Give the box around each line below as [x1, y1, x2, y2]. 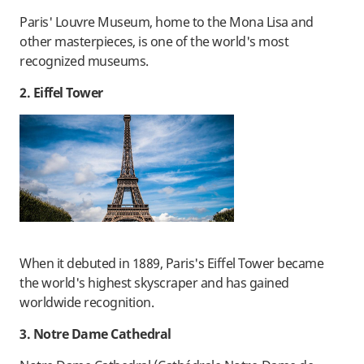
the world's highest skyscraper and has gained [19, 274, 289, 292]
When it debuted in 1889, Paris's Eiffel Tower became [19, 254, 323, 273]
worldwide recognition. [19, 293, 154, 312]
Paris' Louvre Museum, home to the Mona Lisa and [19, 13, 314, 32]
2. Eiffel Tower [19, 84, 103, 102]
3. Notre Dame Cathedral [19, 325, 171, 344]
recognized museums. [19, 52, 149, 71]
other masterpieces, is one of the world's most [19, 32, 288, 51]
